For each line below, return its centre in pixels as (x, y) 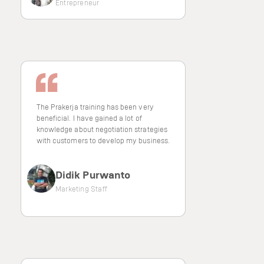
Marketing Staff (81, 189)
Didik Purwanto (93, 174)
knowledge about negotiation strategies (102, 129)
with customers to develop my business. (103, 140)
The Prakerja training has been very (95, 107)
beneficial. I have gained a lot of (89, 118)
